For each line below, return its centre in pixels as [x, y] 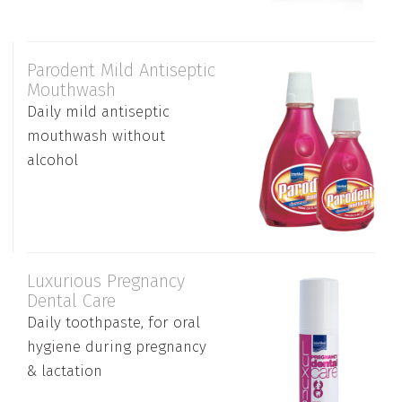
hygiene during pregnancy [117, 346]
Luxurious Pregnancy [106, 280]
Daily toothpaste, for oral [114, 322]
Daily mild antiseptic [98, 111]
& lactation [65, 371]
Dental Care [71, 300]
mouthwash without [96, 135]
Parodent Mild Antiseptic [121, 70]
